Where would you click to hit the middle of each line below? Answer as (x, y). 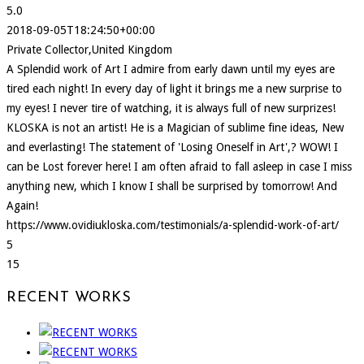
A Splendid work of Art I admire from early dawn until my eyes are (171, 69)
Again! (22, 206)
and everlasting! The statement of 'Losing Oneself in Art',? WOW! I (172, 147)
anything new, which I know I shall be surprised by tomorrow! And (172, 186)
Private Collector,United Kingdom (89, 50)
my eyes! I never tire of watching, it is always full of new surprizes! (171, 108)
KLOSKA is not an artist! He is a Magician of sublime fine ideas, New (175, 128)
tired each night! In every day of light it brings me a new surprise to (174, 89)
